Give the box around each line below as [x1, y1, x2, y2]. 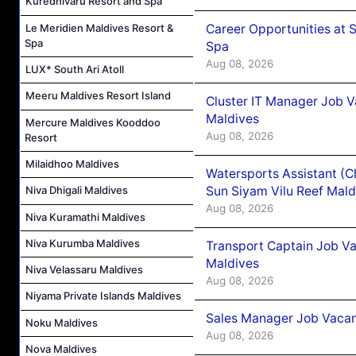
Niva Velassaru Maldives [25, 263, 143, 277]
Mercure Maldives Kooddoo [25, 115, 161, 129]
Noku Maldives [25, 315, 98, 329]
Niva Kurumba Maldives [25, 236, 140, 250]
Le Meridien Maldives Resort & [25, 21, 173, 34]
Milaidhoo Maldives [25, 157, 119, 170]
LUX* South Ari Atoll [25, 63, 124, 76]
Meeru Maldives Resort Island [25, 89, 171, 103]
